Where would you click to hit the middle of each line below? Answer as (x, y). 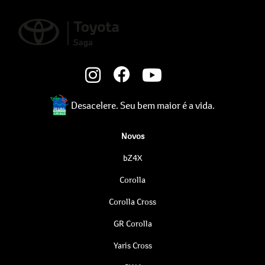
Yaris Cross (132, 245)
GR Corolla (132, 223)
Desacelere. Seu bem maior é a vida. (143, 105)
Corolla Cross (132, 201)
